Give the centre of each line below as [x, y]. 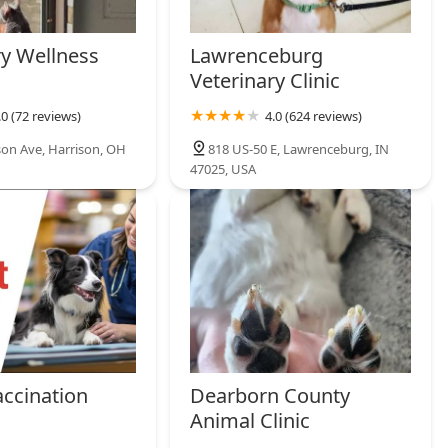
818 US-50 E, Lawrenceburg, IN [299, 149]
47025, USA [223, 169]
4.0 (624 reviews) [314, 116]
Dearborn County [270, 395]
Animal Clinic [250, 420]
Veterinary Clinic [265, 81]
